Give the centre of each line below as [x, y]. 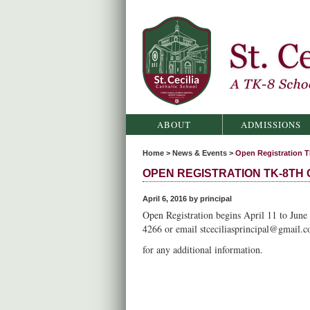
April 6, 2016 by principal [187, 199]
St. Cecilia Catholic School [200, 110]
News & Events [200, 153]
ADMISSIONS [271, 125]
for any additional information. [204, 249]
